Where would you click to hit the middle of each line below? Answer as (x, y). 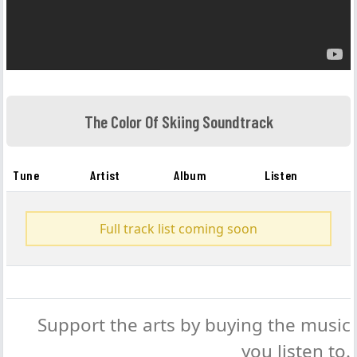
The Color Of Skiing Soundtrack (178, 121)
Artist (105, 175)
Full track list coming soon (178, 229)
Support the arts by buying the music (194, 325)
